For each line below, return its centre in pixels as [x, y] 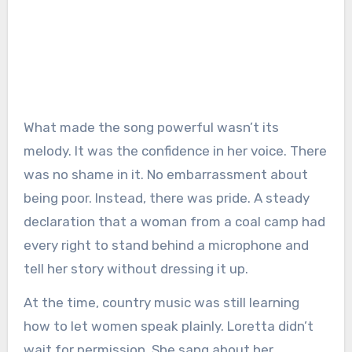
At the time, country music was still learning [161, 303]
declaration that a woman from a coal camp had [174, 222]
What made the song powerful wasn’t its [151, 128]
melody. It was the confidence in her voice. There [175, 151]
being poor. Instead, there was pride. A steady [166, 198]
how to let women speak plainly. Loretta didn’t [168, 326]
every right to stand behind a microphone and [166, 246]
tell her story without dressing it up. [136, 269]
